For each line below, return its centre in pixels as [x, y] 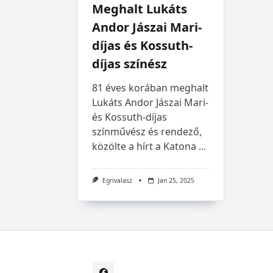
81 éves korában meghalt [150, 87]
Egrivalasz [117, 180]
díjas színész [129, 63]
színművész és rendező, [147, 131]
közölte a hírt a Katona [144, 146]
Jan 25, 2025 [176, 180]
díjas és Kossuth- [142, 45]
